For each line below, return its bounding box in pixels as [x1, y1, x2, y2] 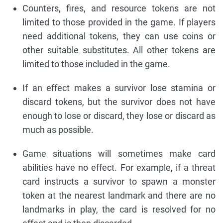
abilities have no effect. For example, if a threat [22, 162, 216, 173]
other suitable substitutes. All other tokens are [22, 44, 216, 55]
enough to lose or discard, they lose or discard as [22, 110, 216, 121]
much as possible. [22, 124, 94, 135]
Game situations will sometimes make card [22, 148, 216, 159]
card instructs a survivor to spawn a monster [22, 176, 216, 187]
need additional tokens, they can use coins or [22, 30, 216, 41]
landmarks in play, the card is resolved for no [22, 204, 216, 215]
